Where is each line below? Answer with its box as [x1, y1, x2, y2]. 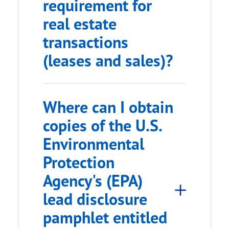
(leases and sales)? [43, 50, 173, 72]
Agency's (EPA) [43, 170, 143, 192]
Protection [43, 151, 114, 173]
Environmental [43, 133, 144, 155]
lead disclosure [43, 188, 147, 210]
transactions [43, 31, 128, 53]
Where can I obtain [43, 96, 173, 118]
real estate [43, 13, 117, 35]
